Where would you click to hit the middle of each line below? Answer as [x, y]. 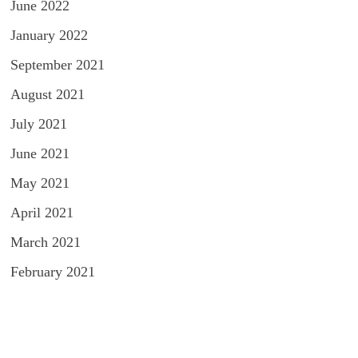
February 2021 [52, 272]
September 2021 [57, 65]
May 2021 [40, 183]
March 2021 [45, 242]
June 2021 [40, 153]
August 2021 [47, 94]
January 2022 [49, 35]
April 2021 [42, 213]
